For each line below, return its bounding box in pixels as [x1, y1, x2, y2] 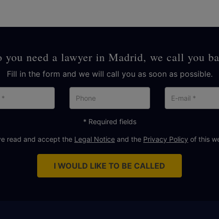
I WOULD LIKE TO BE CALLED [54, 161, 165, 171]
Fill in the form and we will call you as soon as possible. [6, 69, 213, 79]
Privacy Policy [143, 135, 188, 143]
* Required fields [83, 117, 136, 126]
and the [115, 135, 143, 143]
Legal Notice [74, 135, 115, 143]
